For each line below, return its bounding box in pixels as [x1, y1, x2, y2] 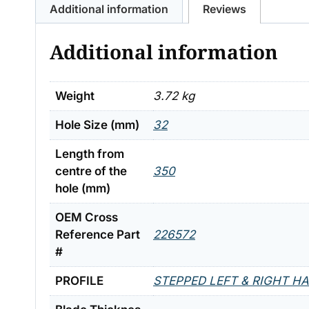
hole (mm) [55, 181, 110, 196]
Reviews [203, 2, 246, 17]
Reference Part [55, 228, 140, 242]
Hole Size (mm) [55, 118, 139, 132]
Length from [55, 147, 124, 161]
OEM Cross [55, 210, 118, 225]
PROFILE [55, 274, 103, 288]
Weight [55, 89, 94, 103]
